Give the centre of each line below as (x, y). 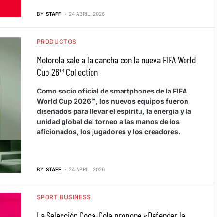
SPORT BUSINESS (64, 197)
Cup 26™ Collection (67, 72)
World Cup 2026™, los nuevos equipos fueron (112, 101)
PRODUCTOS (56, 42)
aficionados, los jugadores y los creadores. (108, 132)
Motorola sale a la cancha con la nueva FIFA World (116, 60)
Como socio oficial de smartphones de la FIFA (112, 91)
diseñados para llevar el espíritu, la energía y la (114, 111)
